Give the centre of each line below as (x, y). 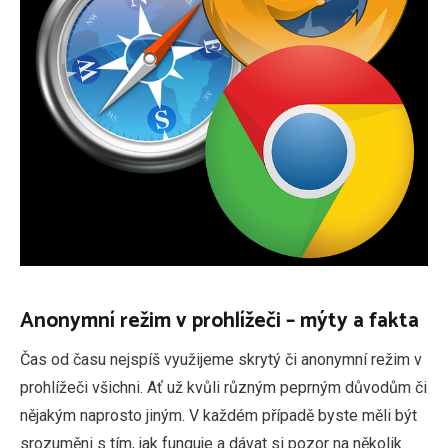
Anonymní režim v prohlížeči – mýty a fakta (219, 320)
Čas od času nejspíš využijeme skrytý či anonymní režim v (221, 359)
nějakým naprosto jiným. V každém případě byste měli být (218, 415)
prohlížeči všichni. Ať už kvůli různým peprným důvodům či (223, 387)
